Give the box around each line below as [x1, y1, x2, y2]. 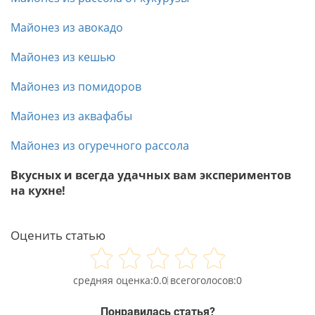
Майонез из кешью [11, 49, 115, 65]
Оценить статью [11, 226, 105, 243]
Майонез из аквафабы [11, 108, 132, 124]
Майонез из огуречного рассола [11, 137, 189, 153]
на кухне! [11, 182, 65, 198]
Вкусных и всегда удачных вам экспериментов [11, 167, 291, 183]
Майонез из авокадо [11, 19, 123, 35]
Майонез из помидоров [11, 78, 141, 94]
